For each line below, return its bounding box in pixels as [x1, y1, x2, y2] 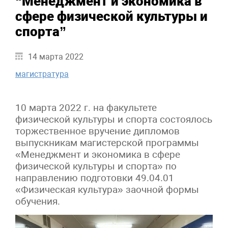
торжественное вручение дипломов [15, 125, 180, 137]
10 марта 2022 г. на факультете [15, 102, 157, 114]
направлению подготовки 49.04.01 [15, 172, 174, 184]
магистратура [15, 69, 69, 79]
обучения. [15, 195, 60, 208]
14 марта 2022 [28, 52, 83, 62]
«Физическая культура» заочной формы [15, 184, 199, 196]
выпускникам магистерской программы [15, 137, 199, 149]
